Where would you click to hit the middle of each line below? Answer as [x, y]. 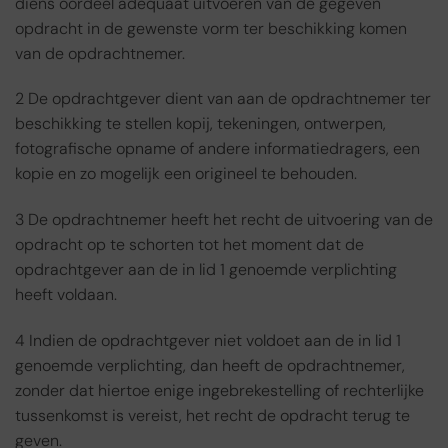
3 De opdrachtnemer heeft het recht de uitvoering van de [224, 220]
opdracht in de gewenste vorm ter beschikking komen [211, 28]
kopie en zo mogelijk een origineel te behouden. [186, 174]
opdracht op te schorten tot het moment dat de [189, 245]
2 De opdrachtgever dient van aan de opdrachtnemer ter [223, 99]
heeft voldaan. [66, 295]
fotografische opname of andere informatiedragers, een [217, 149]
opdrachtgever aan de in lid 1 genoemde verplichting [206, 270]
